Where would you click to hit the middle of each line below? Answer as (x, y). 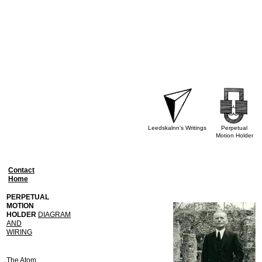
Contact (21, 170)
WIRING (19, 232)
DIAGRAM (54, 215)
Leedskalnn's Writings (177, 128)
